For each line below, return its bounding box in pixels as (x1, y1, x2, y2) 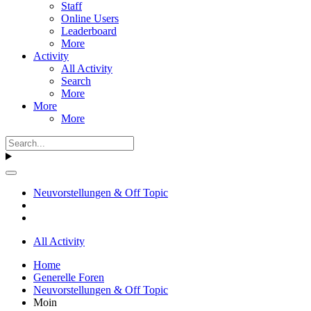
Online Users (61, 12, 119, 24)
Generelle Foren (33, 271, 104, 283)
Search (61, 74, 91, 87)
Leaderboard (61, 24, 117, 37)
